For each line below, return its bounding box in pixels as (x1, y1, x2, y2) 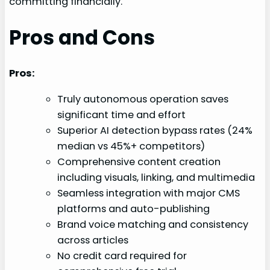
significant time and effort (57, 107, 186, 122)
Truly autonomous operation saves (57, 92, 229, 106)
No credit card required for (57, 248, 187, 263)
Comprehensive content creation (57, 154, 221, 169)
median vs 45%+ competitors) (57, 139, 206, 153)
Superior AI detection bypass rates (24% (57, 123, 253, 137)
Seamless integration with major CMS (57, 186, 240, 200)
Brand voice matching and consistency (57, 217, 249, 231)
